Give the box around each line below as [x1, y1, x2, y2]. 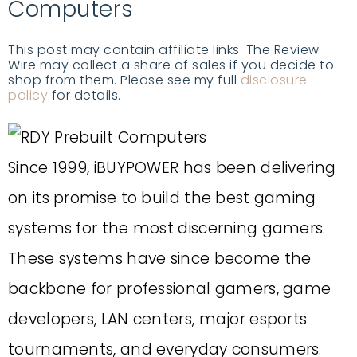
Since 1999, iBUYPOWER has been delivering [8, 157, 336, 178]
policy [8, 86, 48, 104]
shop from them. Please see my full [8, 71, 241, 89]
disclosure [240, 71, 308, 89]
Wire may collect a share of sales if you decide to [8, 56, 334, 74]
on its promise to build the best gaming [8, 187, 316, 209]
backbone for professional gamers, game [8, 278, 331, 300]
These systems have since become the [8, 248, 312, 269]
